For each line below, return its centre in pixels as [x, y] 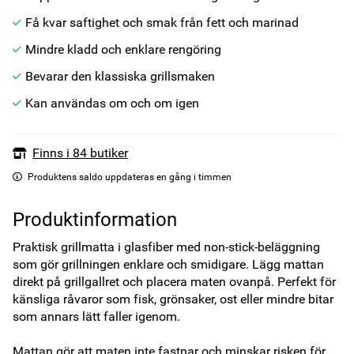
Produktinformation [95, 220]
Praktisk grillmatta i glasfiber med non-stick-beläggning [166, 247]
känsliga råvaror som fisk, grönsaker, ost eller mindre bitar [173, 299]
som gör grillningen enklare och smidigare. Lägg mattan [168, 264]
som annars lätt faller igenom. [96, 316]
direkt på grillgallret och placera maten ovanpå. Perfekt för [174, 282]
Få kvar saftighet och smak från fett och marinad [162, 23]
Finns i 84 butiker [80, 153]
